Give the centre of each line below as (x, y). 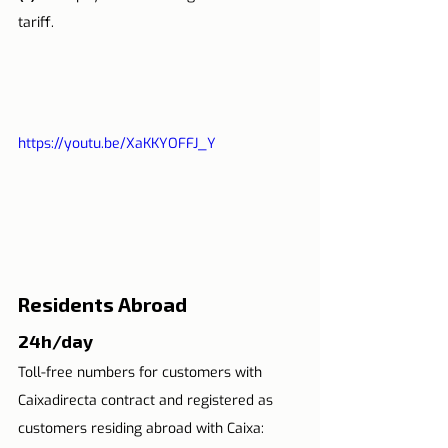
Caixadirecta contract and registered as (147, 400)
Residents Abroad (102, 303)
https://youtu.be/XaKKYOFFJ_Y (117, 144)
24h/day (55, 340)
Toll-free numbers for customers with (142, 372)
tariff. (36, 23)
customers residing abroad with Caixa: (141, 428)
